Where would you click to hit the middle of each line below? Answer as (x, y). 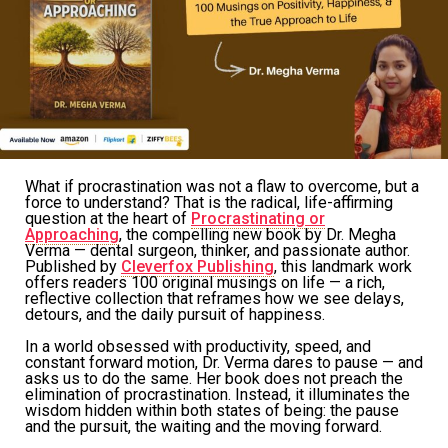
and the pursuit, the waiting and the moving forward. (203, 426)
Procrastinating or (258, 218)
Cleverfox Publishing (197, 266)
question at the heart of (108, 218)
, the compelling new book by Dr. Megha (257, 234)
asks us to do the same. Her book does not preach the (214, 378)
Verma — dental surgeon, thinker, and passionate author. (217, 250)
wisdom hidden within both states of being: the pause (212, 410)
